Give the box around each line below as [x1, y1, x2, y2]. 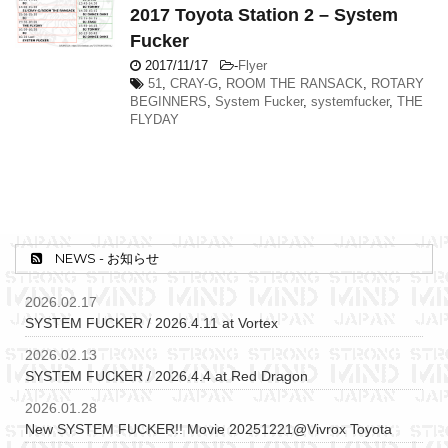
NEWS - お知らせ [52, 250, 159, 266]
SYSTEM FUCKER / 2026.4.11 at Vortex [25, 315, 278, 331]
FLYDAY [130, 112, 179, 127]
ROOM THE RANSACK [226, 76, 363, 91]
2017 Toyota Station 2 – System [130, 5, 398, 25]
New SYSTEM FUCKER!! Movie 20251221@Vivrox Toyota [25, 421, 392, 437]
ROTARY [371, 76, 424, 91]
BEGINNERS [130, 94, 207, 109]
